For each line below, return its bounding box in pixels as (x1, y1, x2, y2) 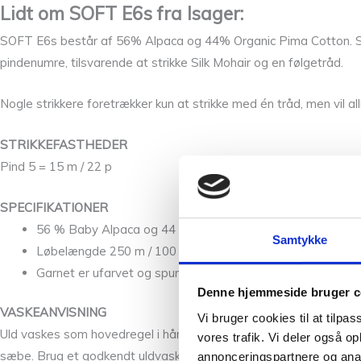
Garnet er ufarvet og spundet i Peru (36, 264, 236, 280)
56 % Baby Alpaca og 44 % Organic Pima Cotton (36, 221, 309, 237)
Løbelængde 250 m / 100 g (36, 243, 187, 259)
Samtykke (272, 232, 328, 247)
